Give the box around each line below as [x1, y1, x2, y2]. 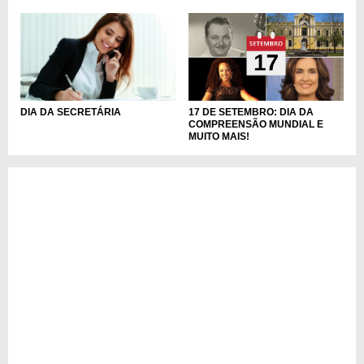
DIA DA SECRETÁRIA [20, 106, 121, 119]
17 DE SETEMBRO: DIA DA [188, 106, 314, 119]
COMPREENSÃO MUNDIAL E [188, 119, 323, 131]
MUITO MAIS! [188, 131, 249, 143]
